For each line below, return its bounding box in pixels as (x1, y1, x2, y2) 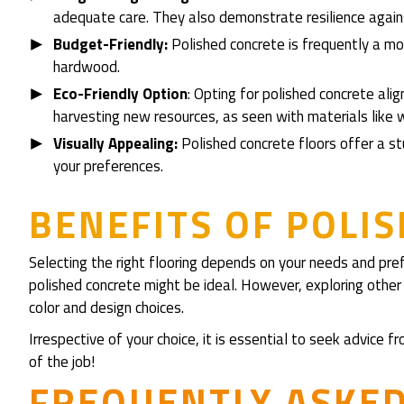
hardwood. (53, 55, 120, 78)
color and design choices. (29, 296, 184, 319)
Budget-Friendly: (53, 32, 168, 56)
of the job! (29, 350, 95, 373)
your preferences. (53, 154, 163, 178)
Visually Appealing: (53, 132, 178, 155)
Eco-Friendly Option (53, 82, 188, 106)
